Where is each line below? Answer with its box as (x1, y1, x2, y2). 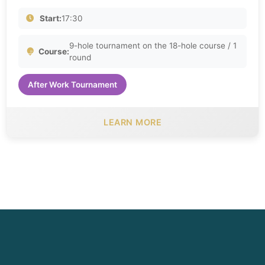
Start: (40, 14, 62, 24)
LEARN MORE (104, 117, 161, 128)
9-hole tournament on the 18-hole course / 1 (69, 41, 237, 51)
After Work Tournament (28, 80, 117, 90)
